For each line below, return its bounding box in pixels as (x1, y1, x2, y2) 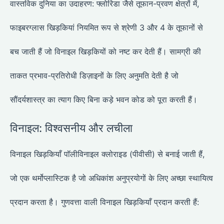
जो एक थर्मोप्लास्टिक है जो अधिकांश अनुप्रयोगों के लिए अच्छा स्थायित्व (10, 173, 213, 183)
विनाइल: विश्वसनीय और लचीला (10, 121, 132, 135)
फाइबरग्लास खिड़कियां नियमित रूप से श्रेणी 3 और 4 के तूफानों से (10, 22, 203, 33)
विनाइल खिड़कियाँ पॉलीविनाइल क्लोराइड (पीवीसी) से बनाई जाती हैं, (10, 149, 204, 159)
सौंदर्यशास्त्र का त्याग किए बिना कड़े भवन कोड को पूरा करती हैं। (10, 94, 197, 105)
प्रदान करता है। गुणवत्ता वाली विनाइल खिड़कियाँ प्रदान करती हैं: (10, 197, 199, 207)
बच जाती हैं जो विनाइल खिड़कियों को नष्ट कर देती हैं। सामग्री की (10, 46, 201, 57)
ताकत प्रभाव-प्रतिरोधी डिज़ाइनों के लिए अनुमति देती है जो (10, 70, 178, 81)
